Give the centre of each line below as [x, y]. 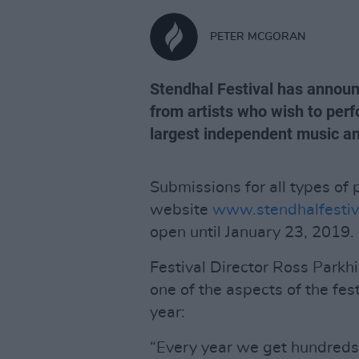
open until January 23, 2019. [252, 232]
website [181, 210]
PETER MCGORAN [258, 36]
